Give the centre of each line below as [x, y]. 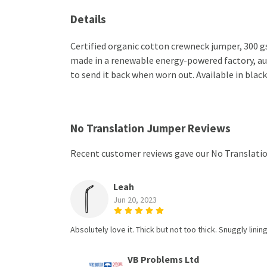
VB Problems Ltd [163, 259]
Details [88, 19]
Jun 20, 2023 [135, 199]
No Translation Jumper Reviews [150, 128]
